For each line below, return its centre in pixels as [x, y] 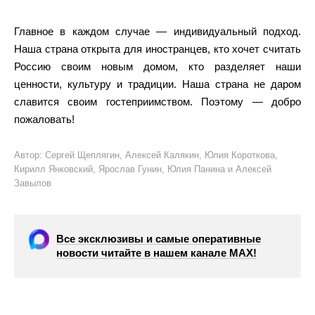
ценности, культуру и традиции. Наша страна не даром [157, 84]
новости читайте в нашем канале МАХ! [156, 252]
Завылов [33, 183]
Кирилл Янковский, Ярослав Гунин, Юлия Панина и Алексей [143, 169]
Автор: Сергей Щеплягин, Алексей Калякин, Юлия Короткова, [146, 155]
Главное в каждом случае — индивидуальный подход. [157, 31]
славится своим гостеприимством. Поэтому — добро [157, 101]
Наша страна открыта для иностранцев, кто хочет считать [157, 49]
